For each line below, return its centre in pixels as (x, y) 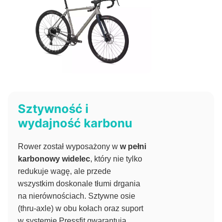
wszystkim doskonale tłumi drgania (79, 184)
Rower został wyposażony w (69, 147)
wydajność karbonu (75, 123)
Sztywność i (53, 109)
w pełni (133, 147)
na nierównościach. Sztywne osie (77, 196)
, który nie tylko (116, 159)
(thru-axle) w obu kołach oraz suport (81, 209)
